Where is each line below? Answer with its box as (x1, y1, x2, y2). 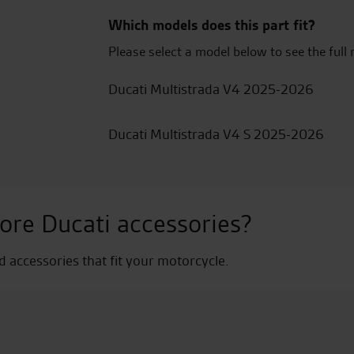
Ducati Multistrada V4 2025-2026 (108, 80, 314, 98)
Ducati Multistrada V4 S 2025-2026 (108, 125, 324, 143)
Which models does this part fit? (108, 15, 315, 35)
